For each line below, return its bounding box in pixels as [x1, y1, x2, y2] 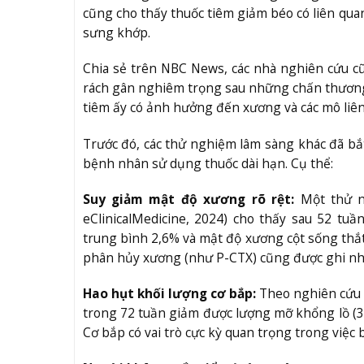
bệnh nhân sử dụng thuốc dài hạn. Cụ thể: [82, 154, 333, 172]
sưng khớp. [82, 24, 150, 42]
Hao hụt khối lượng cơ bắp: [82, 284, 256, 302]
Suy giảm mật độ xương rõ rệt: [82, 189, 295, 208]
